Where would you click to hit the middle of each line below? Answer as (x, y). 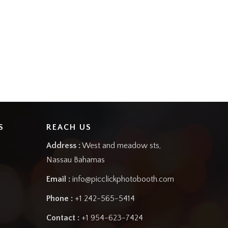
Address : (63, 145)
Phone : (60, 198)
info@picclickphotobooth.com (123, 179)
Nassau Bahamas (76, 160)
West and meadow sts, (121, 145)
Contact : (63, 218)
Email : (58, 179)
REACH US (69, 127)
